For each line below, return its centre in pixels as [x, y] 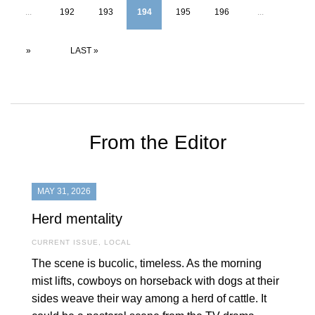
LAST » [84, 51]
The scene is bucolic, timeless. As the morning [147, 264]
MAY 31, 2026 [64, 192]
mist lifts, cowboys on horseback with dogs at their [155, 281]
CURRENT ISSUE [65, 243]
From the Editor [157, 143]
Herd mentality [77, 219]
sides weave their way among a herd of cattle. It [149, 299]
